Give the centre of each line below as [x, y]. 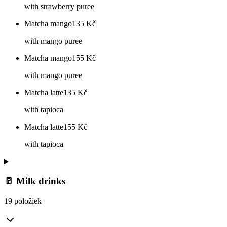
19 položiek [23, 201]
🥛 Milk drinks [35, 181]
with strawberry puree [59, 7]
